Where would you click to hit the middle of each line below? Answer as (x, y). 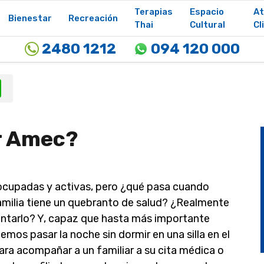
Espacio (207, 11)
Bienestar (30, 18)
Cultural (207, 24)
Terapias (154, 11)
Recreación (93, 18)
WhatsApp (24, 83)
